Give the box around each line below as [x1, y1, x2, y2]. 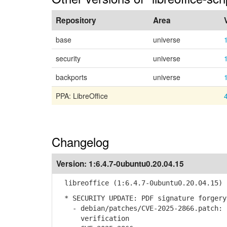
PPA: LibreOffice [56, 91, 108, 101]
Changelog [52, 133, 109, 150]
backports [56, 72, 87, 82]
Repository [56, 15, 96, 26]
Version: [56, 158, 89, 169]
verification [56, 214, 129, 222]
